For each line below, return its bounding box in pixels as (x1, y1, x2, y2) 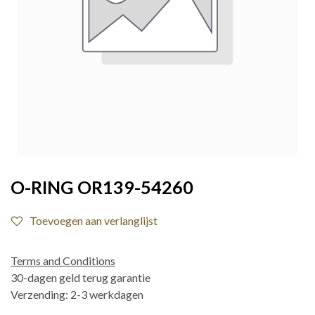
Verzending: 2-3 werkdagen (11, 288, 143, 301)
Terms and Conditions (11, 254, 115, 267)
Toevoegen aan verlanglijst (30, 214, 157, 227)
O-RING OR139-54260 (11, 176, 193, 198)
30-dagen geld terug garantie (11, 271, 150, 284)
